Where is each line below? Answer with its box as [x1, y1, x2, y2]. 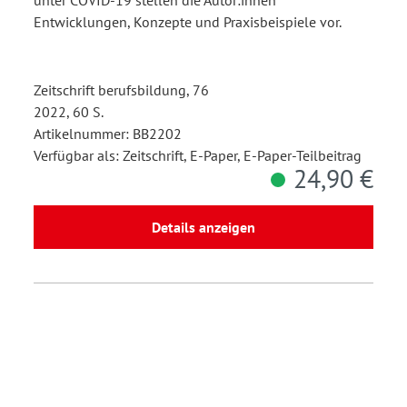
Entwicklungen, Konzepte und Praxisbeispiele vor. [34, 12, 342, 31]
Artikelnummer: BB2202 [34, 124, 182, 143]
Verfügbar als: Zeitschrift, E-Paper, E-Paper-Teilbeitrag [34, 145, 362, 164]
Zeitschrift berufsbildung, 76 [34, 80, 209, 99]
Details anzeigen [152, 217, 255, 236]
